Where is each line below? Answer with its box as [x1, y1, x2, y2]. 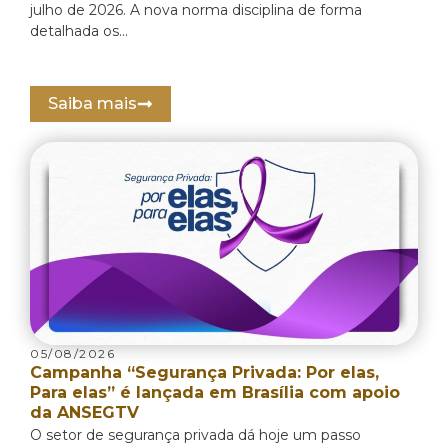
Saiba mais [48, 93, 137, 113]
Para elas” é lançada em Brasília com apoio [30, 383, 400, 403]
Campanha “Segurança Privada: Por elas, [30, 363, 379, 383]
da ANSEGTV [30, 403, 139, 423]
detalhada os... [30, 21, 128, 40]
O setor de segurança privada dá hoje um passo [30, 426, 361, 445]
